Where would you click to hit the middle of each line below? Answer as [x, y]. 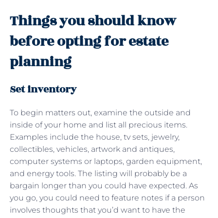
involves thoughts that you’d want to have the [98, 210]
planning [41, 62]
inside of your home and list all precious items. [99, 125]
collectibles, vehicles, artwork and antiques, [92, 149]
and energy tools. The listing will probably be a [98, 173]
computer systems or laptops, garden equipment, [106, 161]
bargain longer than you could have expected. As [104, 185]
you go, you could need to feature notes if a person [107, 198]
